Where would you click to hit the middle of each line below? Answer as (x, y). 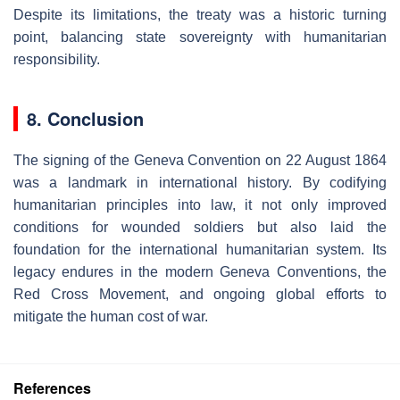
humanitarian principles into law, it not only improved (200, 205)
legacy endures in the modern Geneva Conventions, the (200, 272)
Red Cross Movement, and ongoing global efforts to (200, 295)
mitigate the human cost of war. (111, 317)
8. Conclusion (85, 119)
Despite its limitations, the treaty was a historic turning (200, 15)
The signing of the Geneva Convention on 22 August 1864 (200, 161)
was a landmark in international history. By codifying (200, 183)
